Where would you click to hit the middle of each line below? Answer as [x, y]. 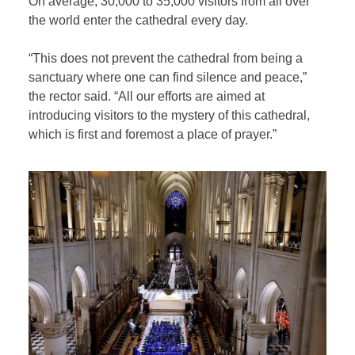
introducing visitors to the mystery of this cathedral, [170, 115]
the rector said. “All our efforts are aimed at [147, 96]
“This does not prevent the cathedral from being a [166, 58]
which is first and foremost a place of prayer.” [153, 134]
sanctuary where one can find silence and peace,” [168, 77]
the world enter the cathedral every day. [139, 20]
